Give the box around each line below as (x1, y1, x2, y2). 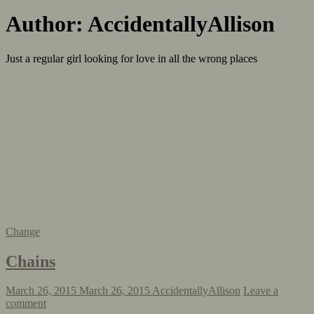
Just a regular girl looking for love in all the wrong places (6, 52, 257, 64)
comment (6, 297, 46, 310)
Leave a (243, 285, 278, 297)
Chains (6, 252, 55, 271)
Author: (6, 11, 88, 37)
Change (6, 225, 40, 238)
